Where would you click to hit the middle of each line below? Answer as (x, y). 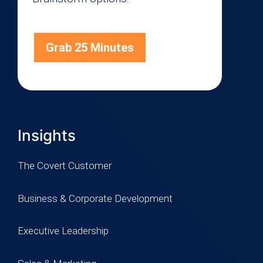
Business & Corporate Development (95, 198)
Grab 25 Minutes (90, 48)
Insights (47, 136)
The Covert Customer (65, 166)
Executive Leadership (63, 231)
